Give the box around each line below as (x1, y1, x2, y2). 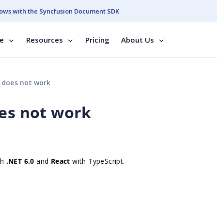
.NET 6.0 (6, 156, 34, 166)
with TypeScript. (72, 156, 125, 166)
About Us (121, 35, 154, 45)
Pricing (85, 35, 109, 45)
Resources (26, 35, 63, 45)
